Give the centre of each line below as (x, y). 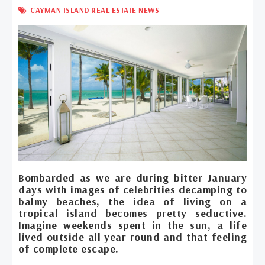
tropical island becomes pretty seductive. (132, 213)
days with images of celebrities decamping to (132, 189)
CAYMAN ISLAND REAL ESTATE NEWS (93, 10)
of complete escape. (69, 248)
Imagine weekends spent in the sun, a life (132, 225)
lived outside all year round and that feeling (132, 237)
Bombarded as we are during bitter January (132, 177)
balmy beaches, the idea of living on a (132, 201)
